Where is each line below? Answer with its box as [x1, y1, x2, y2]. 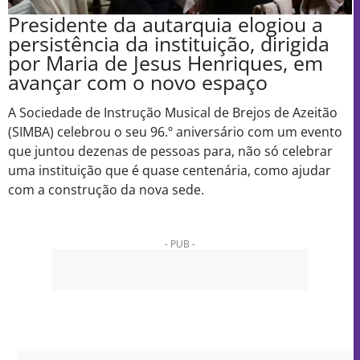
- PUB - [165, 236, 195, 251]
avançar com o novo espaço [8, 68, 268, 96]
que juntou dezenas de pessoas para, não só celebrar [8, 142, 333, 161]
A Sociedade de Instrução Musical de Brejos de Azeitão [8, 104, 337, 122]
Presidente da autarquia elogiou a [8, 10, 323, 38]
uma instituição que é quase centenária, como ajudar [8, 162, 331, 180]
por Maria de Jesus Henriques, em [8, 49, 323, 76]
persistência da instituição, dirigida [8, 30, 329, 57]
